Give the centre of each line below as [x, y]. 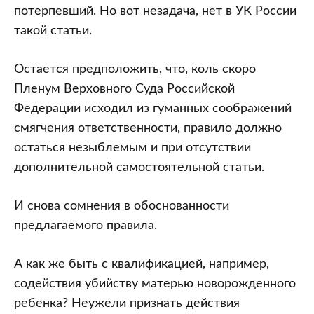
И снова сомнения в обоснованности [122, 206]
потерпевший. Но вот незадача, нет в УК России [155, 11]
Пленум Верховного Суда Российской [124, 89]
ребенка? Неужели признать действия [127, 303]
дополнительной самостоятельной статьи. [139, 168]
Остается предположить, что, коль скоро [135, 69]
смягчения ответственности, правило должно [148, 128]
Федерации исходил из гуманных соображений [153, 109]
